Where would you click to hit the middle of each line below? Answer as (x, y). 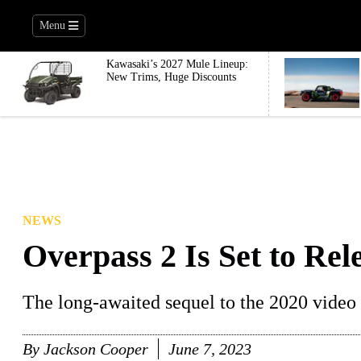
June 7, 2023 (210, 349)
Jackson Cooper (96, 349)
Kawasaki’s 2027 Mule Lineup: (177, 64)
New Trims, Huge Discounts (171, 77)
